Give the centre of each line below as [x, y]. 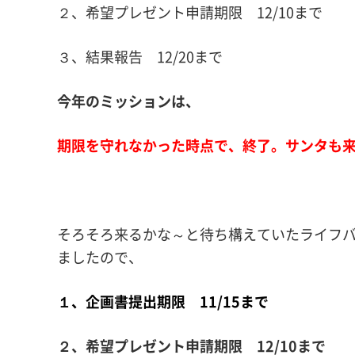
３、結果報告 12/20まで [140, 57]
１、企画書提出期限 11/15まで [170, 302]
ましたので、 [100, 257]
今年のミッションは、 [128, 101]
